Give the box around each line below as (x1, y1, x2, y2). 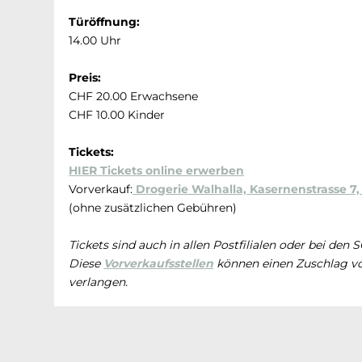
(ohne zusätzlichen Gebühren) (69, 200, 238, 215)
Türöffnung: (69, 14, 141, 29)
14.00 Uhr (69, 32, 122, 48)
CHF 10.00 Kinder (69, 107, 166, 122)
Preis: (69, 69, 102, 85)
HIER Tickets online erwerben (69, 162, 245, 178)
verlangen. (69, 274, 128, 289)
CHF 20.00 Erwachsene (69, 88, 199, 103)
